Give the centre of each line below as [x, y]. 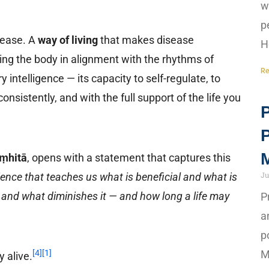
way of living [68, 40]
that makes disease [146, 40]
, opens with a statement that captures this [129, 157]
